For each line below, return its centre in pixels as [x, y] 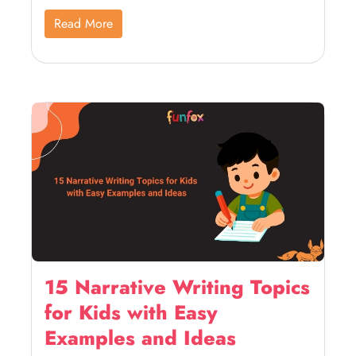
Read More [83, 23]
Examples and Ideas [140, 338]
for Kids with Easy [131, 312]
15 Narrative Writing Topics [177, 287]
